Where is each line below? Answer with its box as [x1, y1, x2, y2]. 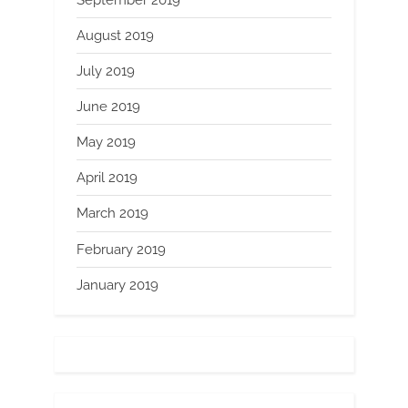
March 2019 [76, 205, 148, 222]
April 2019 [76, 169, 138, 187]
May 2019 [76, 134, 136, 151]
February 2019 [76, 240, 166, 258]
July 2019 [76, 62, 135, 79]
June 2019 [76, 98, 140, 116]
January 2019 [76, 276, 158, 293]
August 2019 [76, 26, 154, 44]
